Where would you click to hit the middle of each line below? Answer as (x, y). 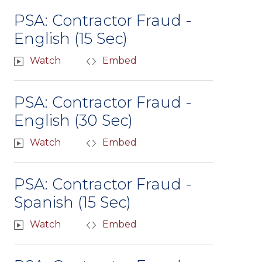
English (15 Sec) (71, 39)
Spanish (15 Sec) (73, 203)
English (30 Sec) (73, 121)
